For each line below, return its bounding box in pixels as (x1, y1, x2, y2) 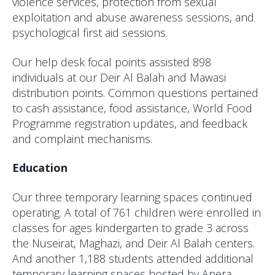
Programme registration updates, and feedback (12, 115, 247, 131)
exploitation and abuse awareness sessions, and (12, 10, 254, 25)
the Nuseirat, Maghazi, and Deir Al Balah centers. (12, 235, 255, 250)
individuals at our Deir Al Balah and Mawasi (12, 69, 226, 85)
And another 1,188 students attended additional (12, 250, 254, 266)
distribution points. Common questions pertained (12, 85, 258, 100)
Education (12, 160, 68, 176)
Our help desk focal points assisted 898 (12, 54, 211, 69)
